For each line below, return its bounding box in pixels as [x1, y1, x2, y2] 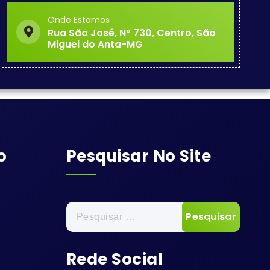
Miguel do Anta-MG [48, 37, 143, 51]
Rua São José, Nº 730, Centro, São [48, 25, 216, 40]
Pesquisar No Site [66, 145, 211, 168]
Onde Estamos [48, 13, 110, 26]
